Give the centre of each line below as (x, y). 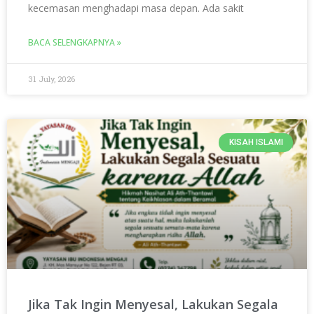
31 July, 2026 (52, 79)
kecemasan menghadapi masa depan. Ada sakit (136, 8)
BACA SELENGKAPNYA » (75, 43)
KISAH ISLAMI (256, 143)
